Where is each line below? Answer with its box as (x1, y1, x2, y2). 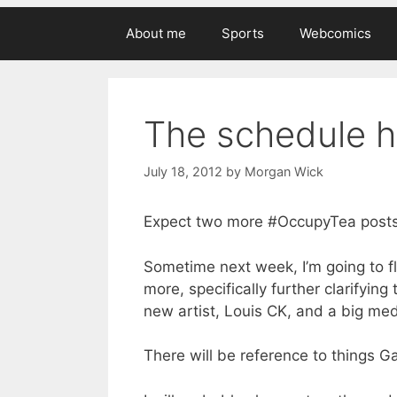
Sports (222, 25, 264, 42)
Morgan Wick (245, 164, 323, 180)
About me (126, 25, 186, 42)
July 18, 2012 (144, 164, 222, 180)
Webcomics (300, 25, 371, 42)
